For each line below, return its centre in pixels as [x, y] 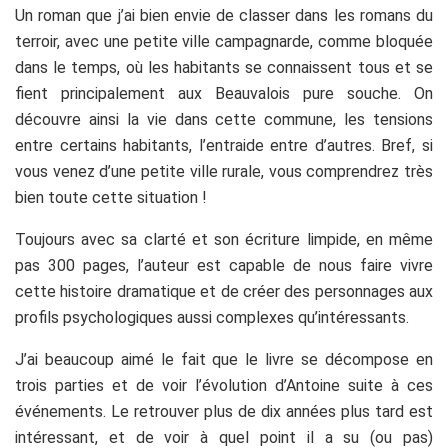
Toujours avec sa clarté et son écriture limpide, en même [224, 239]
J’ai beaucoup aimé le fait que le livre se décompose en [224, 359]
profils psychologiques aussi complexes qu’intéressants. [212, 317]
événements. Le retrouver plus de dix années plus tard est [224, 411]
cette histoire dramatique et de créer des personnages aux [224, 291]
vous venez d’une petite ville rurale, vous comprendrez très [224, 171]
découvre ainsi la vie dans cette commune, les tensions [224, 119]
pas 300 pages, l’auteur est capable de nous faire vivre [224, 265]
